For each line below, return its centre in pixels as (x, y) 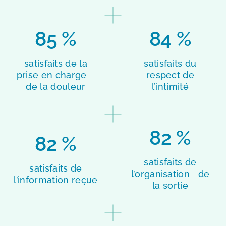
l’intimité (170, 87)
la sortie (170, 186)
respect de (170, 75)
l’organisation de (170, 174)
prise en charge (56, 75)
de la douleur (56, 87)
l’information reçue (56, 180)
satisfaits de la (56, 64)
